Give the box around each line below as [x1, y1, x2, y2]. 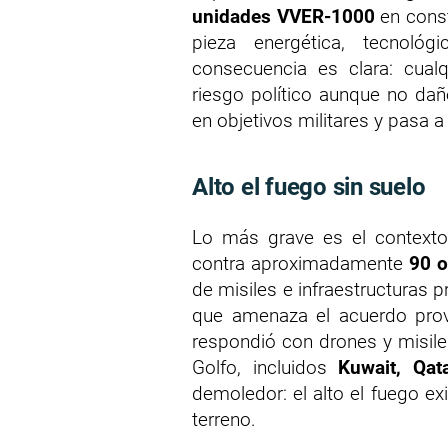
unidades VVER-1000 [192, 5, 375, 29]
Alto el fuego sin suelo [192, 173, 426, 202]
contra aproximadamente [192, 252, 410, 276]
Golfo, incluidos [192, 356, 339, 380]
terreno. [192, 408, 256, 432]
